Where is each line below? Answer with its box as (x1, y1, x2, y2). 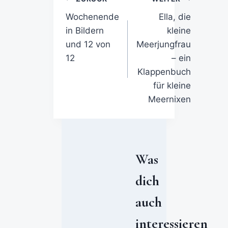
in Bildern (65, 25, 104, 36)
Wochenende (65, 11, 119, 22)
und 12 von (65, 39, 110, 49)
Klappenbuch (137, 66, 191, 77)
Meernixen (148, 94, 191, 104)
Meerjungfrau (136, 39, 191, 49)
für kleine (153, 80, 191, 91)
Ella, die (158, 11, 191, 22)
